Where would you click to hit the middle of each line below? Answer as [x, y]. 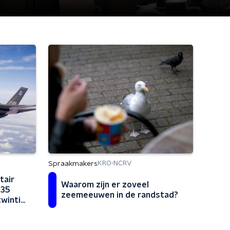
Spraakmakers [73, 164]
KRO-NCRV [114, 164]
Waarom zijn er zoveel [105, 185]
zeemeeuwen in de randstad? [120, 195]
